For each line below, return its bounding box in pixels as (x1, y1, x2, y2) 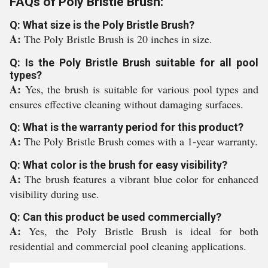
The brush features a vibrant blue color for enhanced (25, 172, 259, 186)
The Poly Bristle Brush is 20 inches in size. (24, 32, 212, 46)
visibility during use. (10, 187, 99, 201)
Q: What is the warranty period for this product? (10, 121, 243, 133)
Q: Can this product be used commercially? (10, 211, 221, 223)
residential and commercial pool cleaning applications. (10, 239, 246, 253)
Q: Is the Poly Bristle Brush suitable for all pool (10, 56, 258, 69)
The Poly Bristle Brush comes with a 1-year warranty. (24, 134, 258, 148)
